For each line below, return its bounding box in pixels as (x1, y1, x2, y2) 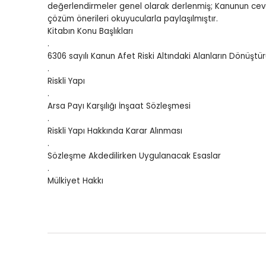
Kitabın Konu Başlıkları (47, 26, 133, 37)
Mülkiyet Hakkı (47, 175, 103, 187)
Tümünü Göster (190, 8, 251, 19)
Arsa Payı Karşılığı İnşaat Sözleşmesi (47, 100, 191, 112)
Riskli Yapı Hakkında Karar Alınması (47, 125, 182, 137)
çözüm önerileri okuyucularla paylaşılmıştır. (47, 13, 218, 25)
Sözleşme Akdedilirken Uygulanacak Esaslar (47, 150, 221, 162)
